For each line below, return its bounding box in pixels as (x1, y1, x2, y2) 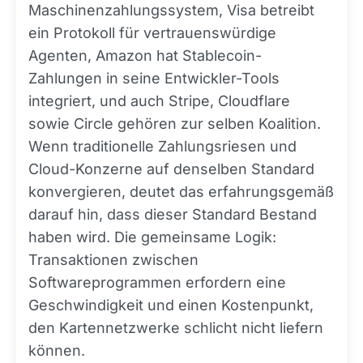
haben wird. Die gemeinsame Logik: (28, 228, 276, 246)
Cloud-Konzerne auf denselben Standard (28, 160, 314, 177)
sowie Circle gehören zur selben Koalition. (28, 115, 321, 132)
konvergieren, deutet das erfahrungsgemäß (28, 183, 334, 200)
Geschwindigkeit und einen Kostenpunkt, (28, 297, 314, 314)
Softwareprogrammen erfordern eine (28, 274, 286, 291)
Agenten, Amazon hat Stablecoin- (28, 47, 262, 64)
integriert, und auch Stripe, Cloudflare (28, 92, 290, 109)
